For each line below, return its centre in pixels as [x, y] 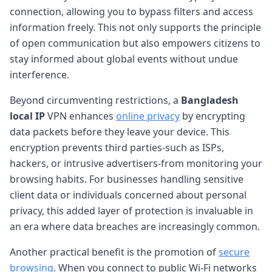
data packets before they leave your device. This [120, 131]
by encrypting [212, 116]
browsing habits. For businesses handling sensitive [127, 179]
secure [234, 252]
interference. [39, 74]
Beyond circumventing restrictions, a [95, 100]
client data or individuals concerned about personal [128, 195]
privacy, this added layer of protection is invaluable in [131, 210]
